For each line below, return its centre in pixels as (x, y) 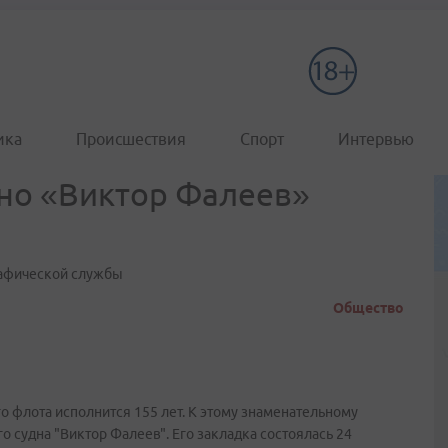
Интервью (376, 139)
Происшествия (131, 139)
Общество (368, 308)
